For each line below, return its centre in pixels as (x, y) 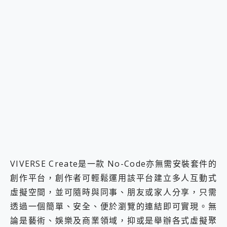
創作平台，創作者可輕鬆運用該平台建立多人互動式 (113, 178)
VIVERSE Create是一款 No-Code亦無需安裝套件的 (113, 164)
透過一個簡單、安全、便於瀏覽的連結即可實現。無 (113, 206)
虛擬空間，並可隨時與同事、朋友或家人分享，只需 (113, 192)
